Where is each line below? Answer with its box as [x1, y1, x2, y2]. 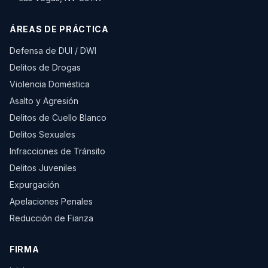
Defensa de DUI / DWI [10, 45, 96, 56]
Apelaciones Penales [10, 196, 93, 206]
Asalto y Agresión [10, 96, 78, 106]
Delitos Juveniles [10, 163, 77, 173]
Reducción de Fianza [10, 213, 93, 223]
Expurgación [10, 179, 59, 190]
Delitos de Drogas [10, 62, 81, 72]
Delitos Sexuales [10, 129, 75, 139]
